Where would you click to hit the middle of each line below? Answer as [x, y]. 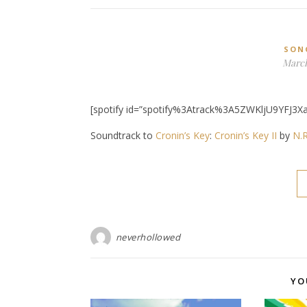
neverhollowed [148, 237]
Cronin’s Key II [246, 135]
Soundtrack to [123, 135]
